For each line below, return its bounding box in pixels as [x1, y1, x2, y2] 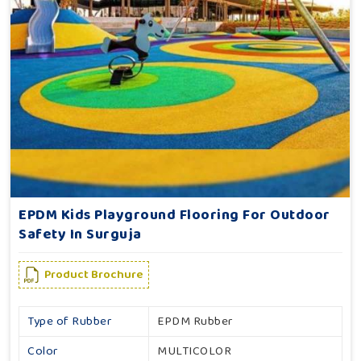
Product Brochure [44, 264, 143, 284]
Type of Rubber [27, 311, 111, 331]
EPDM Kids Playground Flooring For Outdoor [19, 203, 330, 226]
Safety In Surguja [19, 222, 142, 246]
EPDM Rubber [157, 311, 233, 331]
